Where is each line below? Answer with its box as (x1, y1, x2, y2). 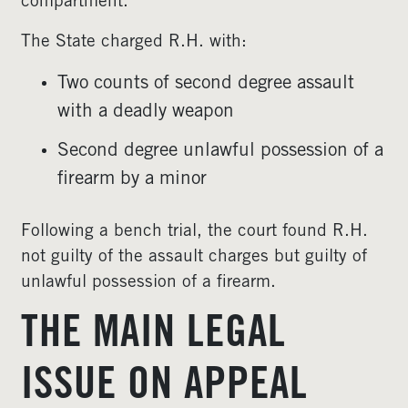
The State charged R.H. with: (21, 34, 247, 51)
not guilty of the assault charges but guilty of (21, 249, 367, 266)
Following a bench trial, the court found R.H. (21, 223, 368, 240)
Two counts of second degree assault (57, 75, 354, 94)
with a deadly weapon (57, 103, 234, 122)
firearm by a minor (57, 170, 207, 189)
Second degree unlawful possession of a (57, 142, 383, 161)
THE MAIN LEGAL (21, 314, 286, 358)
